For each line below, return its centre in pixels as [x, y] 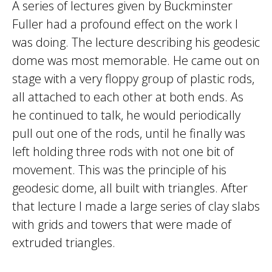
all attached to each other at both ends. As [128, 97]
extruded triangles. [64, 243]
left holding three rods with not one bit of [123, 151]
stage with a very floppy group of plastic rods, [133, 79]
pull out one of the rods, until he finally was [129, 133]
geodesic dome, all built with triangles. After [130, 188]
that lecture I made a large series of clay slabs [136, 206]
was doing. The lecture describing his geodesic [136, 42]
